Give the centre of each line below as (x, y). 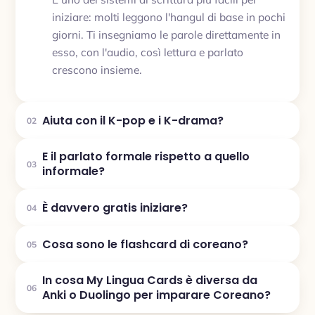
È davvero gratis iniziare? (115, 207)
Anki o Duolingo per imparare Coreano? (156, 295)
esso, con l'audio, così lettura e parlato (148, 52)
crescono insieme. (97, 69)
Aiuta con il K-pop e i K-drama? (133, 120)
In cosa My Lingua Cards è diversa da (150, 280)
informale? (73, 171)
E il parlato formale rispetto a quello (146, 156)
